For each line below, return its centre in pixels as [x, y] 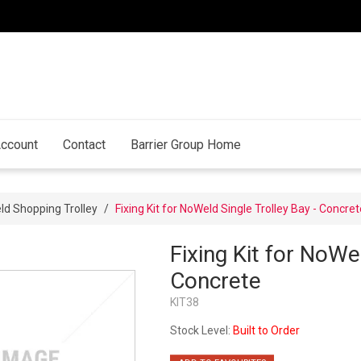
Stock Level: [200, 331]
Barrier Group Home [185, 144]
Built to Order [266, 331]
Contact [84, 144]
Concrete [215, 281]
